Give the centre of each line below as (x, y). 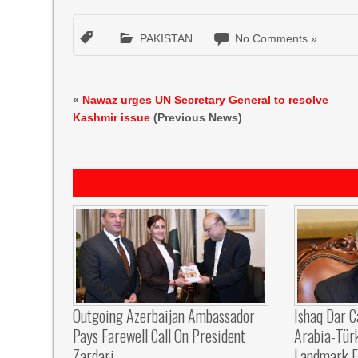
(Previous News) (197, 117)
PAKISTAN (167, 38)
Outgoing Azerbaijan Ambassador (164, 316)
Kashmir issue (112, 117)
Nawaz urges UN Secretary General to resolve (206, 100)
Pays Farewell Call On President (159, 336)
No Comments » (276, 38)
